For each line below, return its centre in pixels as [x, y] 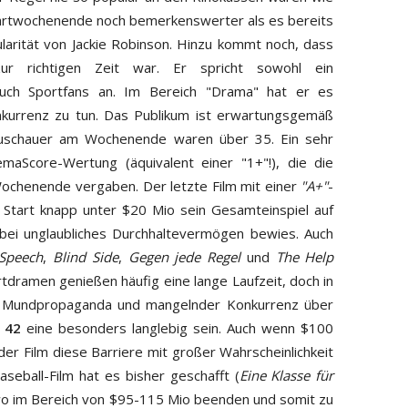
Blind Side [86, 256]
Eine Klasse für [286, 375]
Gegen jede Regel [184, 256]
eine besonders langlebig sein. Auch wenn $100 [177, 327]
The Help [305, 256]
